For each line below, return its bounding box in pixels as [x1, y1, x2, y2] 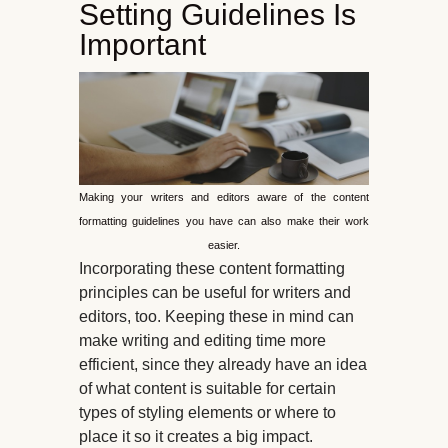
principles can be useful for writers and [79, 284, 351, 302]
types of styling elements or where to [79, 404, 336, 422]
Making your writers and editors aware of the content [79, 191, 369, 204]
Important [79, 28, 206, 62]
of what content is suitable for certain [79, 380, 336, 398]
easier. [208, 239, 240, 252]
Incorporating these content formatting [79, 260, 345, 278]
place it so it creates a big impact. [79, 428, 313, 446]
